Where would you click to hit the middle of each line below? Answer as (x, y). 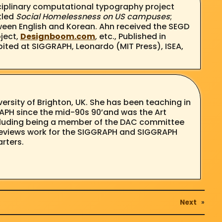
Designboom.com (57, 36)
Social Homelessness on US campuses (93, 16)
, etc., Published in (130, 36)
